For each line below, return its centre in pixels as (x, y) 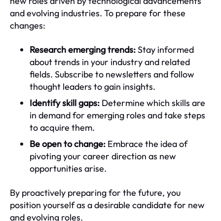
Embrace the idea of (147, 144)
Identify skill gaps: (65, 103)
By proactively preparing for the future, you (95, 192)
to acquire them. (62, 127)
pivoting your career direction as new (103, 156)
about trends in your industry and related (110, 62)
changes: (28, 25)
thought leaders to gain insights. (92, 86)
